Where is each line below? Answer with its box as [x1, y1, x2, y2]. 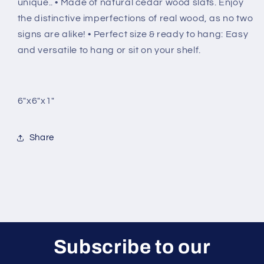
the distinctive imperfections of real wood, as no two [17, 14, 253, 24]
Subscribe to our [53, 236, 211, 258]
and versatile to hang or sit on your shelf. [17, 45, 201, 55]
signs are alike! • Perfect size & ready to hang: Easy [17, 29, 249, 39]
